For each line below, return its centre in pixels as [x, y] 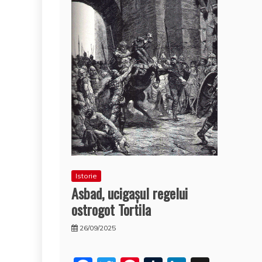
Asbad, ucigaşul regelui [130, 193]
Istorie [86, 175]
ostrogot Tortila [111, 209]
